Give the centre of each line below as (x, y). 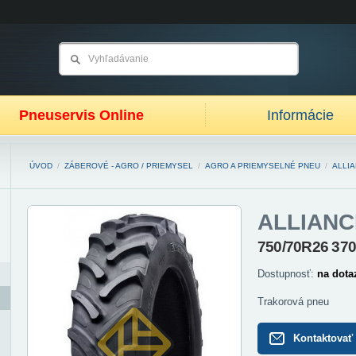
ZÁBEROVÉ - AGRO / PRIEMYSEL (129, 166)
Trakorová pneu (293, 302)
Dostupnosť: (287, 274)
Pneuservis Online (81, 115)
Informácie (300, 115)
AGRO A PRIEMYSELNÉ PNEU (263, 166)
